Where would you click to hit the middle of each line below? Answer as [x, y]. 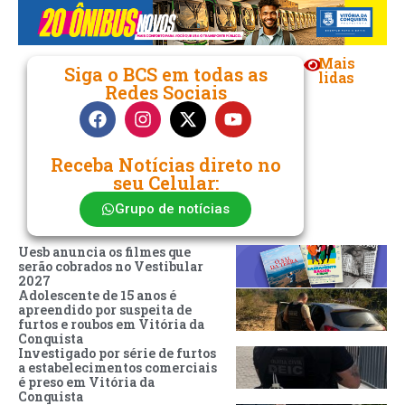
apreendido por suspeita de [105, 309]
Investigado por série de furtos [117, 353]
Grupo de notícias [173, 208]
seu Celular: [165, 182]
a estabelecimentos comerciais [118, 367]
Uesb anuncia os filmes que [104, 251]
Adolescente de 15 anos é [97, 295]
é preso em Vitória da [86, 381]
